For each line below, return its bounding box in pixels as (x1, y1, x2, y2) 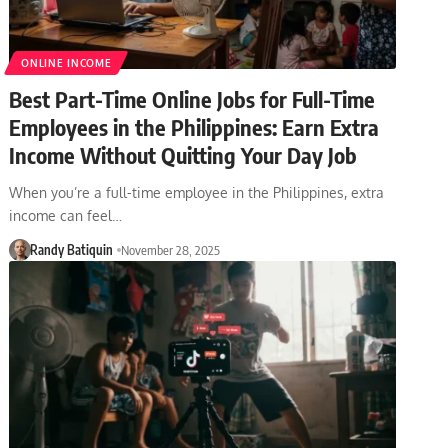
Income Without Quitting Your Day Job (9, 140, 358, 169)
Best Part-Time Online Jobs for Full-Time (9, 84, 376, 113)
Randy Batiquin (29, 241, 113, 258)
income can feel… (9, 206, 123, 224)
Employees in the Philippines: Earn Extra (9, 112, 380, 141)
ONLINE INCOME (21, 56, 112, 69)
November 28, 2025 (120, 241, 220, 258)
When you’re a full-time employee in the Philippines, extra (9, 183, 385, 201)
